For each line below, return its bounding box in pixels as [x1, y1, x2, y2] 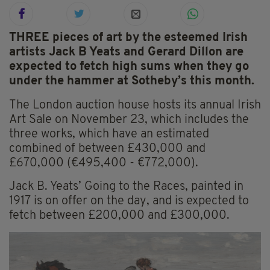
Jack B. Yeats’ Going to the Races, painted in [9, 181, 243, 193]
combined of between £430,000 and [9, 143, 206, 155]
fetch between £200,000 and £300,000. [9, 210, 230, 222]
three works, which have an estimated [9, 128, 209, 141]
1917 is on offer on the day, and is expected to [9, 195, 249, 208]
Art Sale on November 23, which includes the [9, 114, 249, 127]
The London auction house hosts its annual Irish [9, 99, 261, 112]
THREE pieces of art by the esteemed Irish [9, 32, 248, 45]
